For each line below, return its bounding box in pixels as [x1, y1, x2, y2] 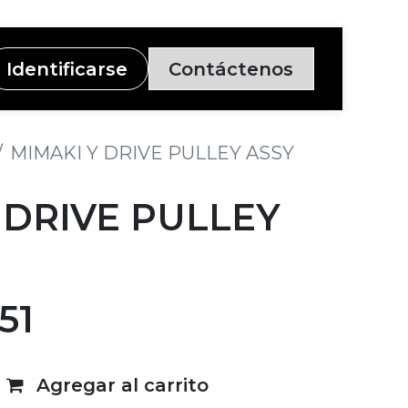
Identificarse [6, 57, 128, 80]
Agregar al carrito [30, 373, 209, 396]
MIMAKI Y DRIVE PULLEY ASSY [10, 142, 294, 165]
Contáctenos [168, 57, 294, 80]
